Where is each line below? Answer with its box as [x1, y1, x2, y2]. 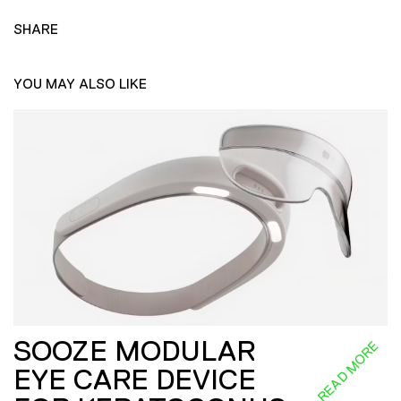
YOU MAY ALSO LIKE [13, 76, 147, 92]
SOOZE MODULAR [13, 335, 255, 368]
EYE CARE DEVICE [13, 363, 256, 397]
